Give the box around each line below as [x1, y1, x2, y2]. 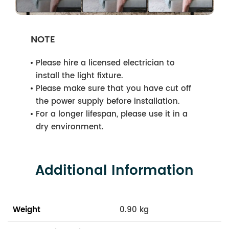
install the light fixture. [36, 69, 123, 82]
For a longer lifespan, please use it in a [36, 107, 188, 121]
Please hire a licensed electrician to [36, 56, 175, 70]
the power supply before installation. [36, 95, 180, 108]
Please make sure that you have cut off [36, 82, 191, 95]
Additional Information [35, 159, 194, 182]
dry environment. [36, 120, 104, 133]
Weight [13, 203, 40, 216]
